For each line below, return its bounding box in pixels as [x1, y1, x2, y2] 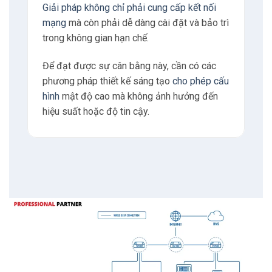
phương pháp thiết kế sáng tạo [42, 75, 172, 87]
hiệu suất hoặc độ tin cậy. [42, 105, 149, 117]
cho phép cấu [172, 75, 229, 87]
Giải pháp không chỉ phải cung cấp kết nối [42, 2, 216, 14]
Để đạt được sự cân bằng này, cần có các [42, 59, 216, 72]
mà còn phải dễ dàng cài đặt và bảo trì [66, 17, 229, 29]
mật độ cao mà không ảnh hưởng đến [59, 90, 218, 102]
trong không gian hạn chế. [42, 32, 149, 44]
